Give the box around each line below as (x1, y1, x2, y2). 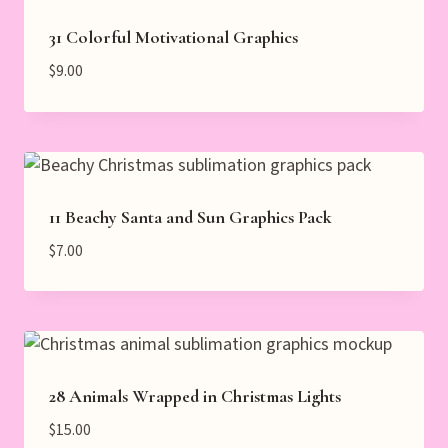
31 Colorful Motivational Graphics (49, 26, 298, 49)
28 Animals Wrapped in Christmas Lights (49, 385, 341, 408)
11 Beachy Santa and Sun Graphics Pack (49, 205, 332, 228)
